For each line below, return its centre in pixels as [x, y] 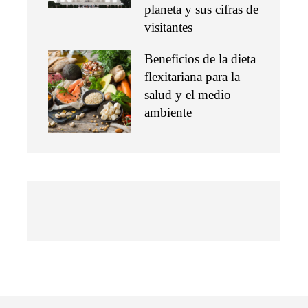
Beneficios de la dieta [200, 58]
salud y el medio [188, 94]
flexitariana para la [192, 76]
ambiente [168, 112]
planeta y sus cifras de [201, 9]
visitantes [168, 27]
